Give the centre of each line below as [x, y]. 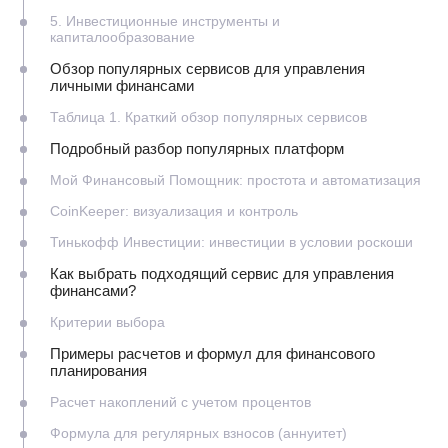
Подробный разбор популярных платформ [197, 148]
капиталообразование [122, 36]
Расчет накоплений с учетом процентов [180, 401]
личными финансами [122, 85]
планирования [98, 370]
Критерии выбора [107, 321]
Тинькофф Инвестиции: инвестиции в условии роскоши [231, 241]
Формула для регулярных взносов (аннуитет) [198, 432]
